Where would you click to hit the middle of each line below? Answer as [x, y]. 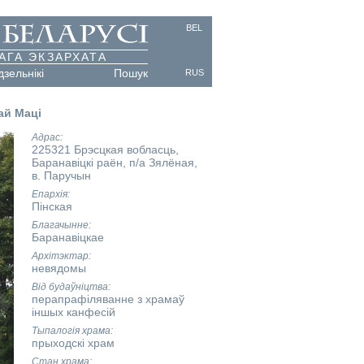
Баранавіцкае [67, 237]
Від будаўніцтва [69, 287]
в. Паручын [61, 175]
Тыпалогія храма [71, 331]
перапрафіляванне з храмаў [108, 299]
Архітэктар [60, 256]
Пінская [52, 206]
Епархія [49, 194]
